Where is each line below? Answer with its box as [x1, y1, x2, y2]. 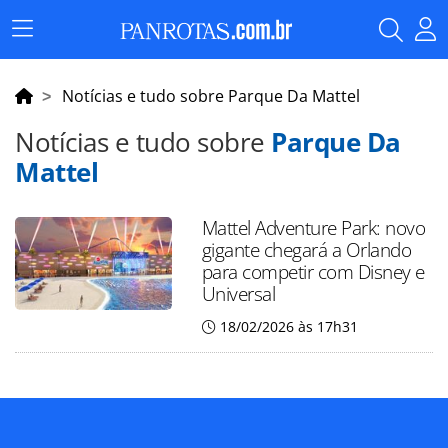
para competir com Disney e [201, 258, 425, 285]
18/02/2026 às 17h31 [219, 317, 358, 336]
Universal [201, 280, 276, 307]
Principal [21, 47, 81, 68]
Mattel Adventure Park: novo [201, 214, 426, 241]
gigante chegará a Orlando [201, 236, 412, 263]
